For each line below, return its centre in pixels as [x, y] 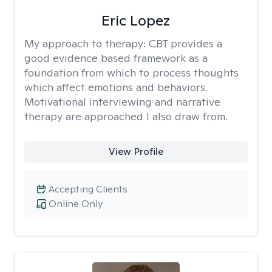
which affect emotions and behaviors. [116, 87]
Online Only [76, 204]
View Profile [136, 151]
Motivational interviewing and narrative [122, 102]
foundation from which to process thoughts [131, 73]
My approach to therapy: [87, 43]
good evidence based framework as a [116, 58]
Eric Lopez [136, 20]
